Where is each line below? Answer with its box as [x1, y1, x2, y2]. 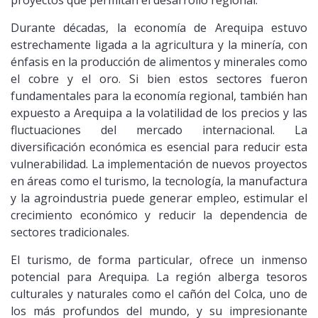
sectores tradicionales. [11, 224, 129, 240]
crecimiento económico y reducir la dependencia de [11, 207, 307, 223]
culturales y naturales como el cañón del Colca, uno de [11, 285, 307, 302]
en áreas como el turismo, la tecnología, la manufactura [11, 172, 307, 189]
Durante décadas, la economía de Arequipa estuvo [11, 19, 307, 35]
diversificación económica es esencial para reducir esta [11, 138, 307, 155]
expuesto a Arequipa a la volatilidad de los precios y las [11, 104, 307, 121]
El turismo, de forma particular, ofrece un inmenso [11, 251, 307, 268]
